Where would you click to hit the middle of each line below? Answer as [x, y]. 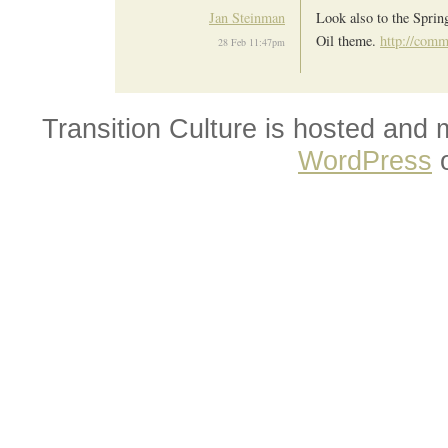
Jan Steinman [247, 17]
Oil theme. [348, 40]
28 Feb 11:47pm [251, 41]
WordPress [365, 161]
